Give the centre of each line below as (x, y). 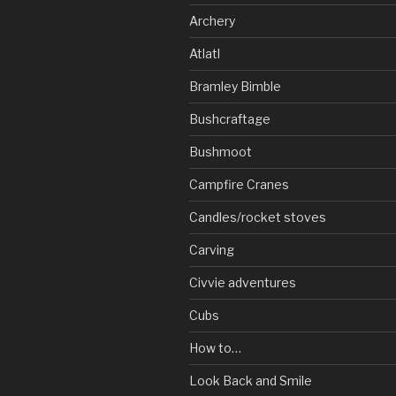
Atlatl (205, 53)
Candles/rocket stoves (258, 217)
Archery (212, 20)
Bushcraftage (230, 118)
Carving (212, 249)
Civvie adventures (243, 282)
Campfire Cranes (239, 184)
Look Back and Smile (251, 380)
